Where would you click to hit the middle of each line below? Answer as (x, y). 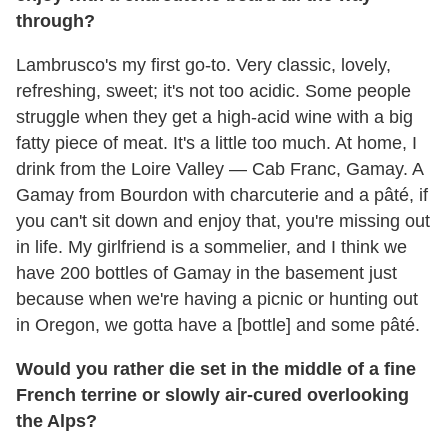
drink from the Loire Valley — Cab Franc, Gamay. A (219, 169)
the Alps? (56, 421)
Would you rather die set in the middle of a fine (216, 369)
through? (55, 21)
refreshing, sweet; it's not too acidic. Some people (213, 91)
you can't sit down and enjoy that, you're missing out (223, 221)
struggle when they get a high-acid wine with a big (214, 117)
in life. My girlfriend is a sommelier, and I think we (211, 247)
